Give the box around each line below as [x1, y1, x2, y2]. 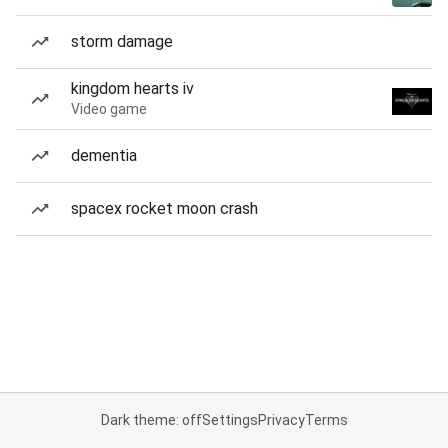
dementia [71, 146, 137, 165]
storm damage [71, 32, 173, 51]
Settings [201, 412, 258, 428]
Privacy [257, 412, 305, 428]
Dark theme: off [100, 412, 202, 428]
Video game [71, 101, 147, 117]
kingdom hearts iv [71, 79, 194, 98]
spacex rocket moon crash [71, 199, 258, 218]
